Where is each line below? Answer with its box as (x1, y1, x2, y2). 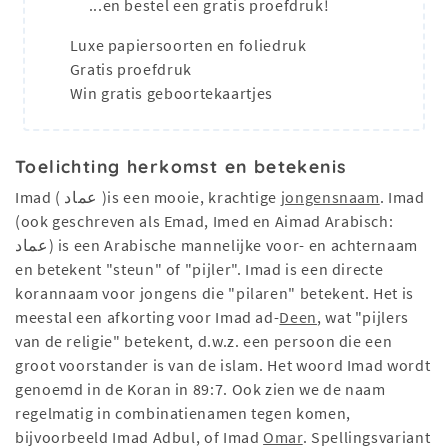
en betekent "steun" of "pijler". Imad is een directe (15, 259, 384, 280)
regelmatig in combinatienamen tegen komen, (15, 403, 351, 424)
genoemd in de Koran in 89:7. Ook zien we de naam (15, 379, 386, 400)
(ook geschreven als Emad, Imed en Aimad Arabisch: (15, 211, 394, 232)
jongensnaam (280, 187, 380, 208)
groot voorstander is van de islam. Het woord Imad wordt (15, 355, 431, 376)
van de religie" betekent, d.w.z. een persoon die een (15, 331, 393, 352)
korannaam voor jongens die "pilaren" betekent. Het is (15, 283, 414, 304)
